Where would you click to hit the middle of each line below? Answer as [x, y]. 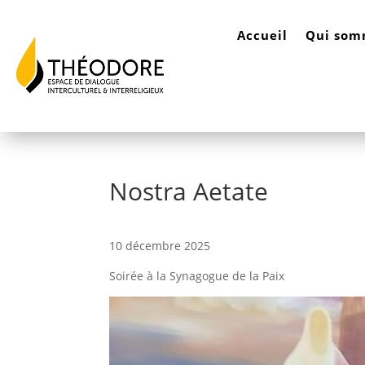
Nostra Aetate [189, 191]
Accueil [262, 35]
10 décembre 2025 [160, 246]
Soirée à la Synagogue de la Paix [197, 276]
